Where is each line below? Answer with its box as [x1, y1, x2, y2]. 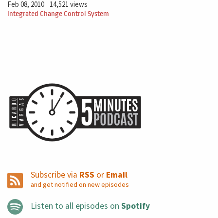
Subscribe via [30, 169, 79, 180]
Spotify [121, 200, 150, 211]
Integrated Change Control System [7, 9, 109, 18]
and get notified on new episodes [30, 180, 129, 189]
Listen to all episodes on [30, 200, 121, 211]
